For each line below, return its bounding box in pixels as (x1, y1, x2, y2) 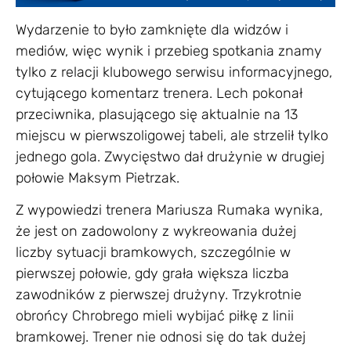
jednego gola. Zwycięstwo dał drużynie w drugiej (16, 148, 324, 166)
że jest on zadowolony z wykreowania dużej (16, 223, 296, 241)
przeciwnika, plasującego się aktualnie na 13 (16, 106, 298, 124)
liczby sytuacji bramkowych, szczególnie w (16, 244, 291, 262)
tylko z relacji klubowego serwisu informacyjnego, (16, 63, 332, 81)
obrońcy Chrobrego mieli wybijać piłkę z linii (16, 307, 294, 325)
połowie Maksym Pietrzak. (16, 169, 179, 187)
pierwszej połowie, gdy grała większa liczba (16, 265, 289, 283)
